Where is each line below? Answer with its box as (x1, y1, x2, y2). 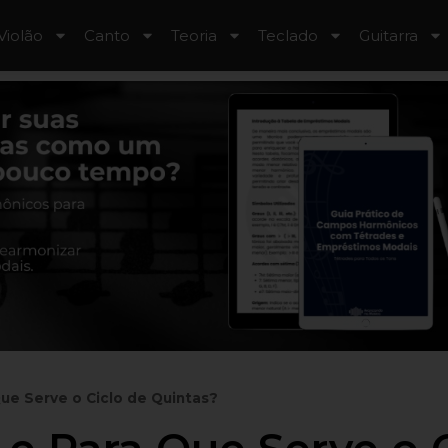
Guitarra (359, 25, 419, 45)
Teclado (258, 25, 319, 45)
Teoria (171, 25, 218, 45)
